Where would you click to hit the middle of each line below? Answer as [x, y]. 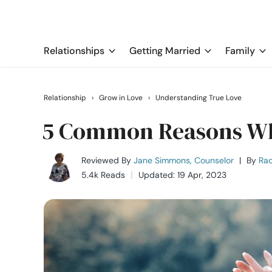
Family [240, 51]
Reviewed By [106, 160]
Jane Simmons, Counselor [184, 160]
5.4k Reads [103, 175]
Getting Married [165, 51]
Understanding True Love [199, 98]
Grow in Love [121, 98]
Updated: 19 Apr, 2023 [182, 175]
